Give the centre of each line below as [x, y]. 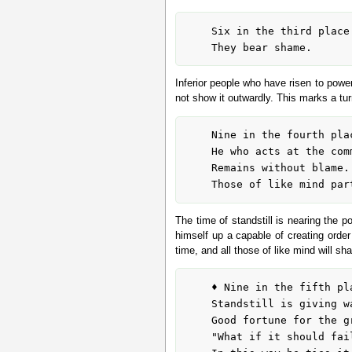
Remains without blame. [198, 168]
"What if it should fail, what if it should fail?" [198, 337]
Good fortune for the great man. [198, 320]
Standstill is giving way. [198, 304]
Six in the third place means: [198, 31]
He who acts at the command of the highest [198, 152]
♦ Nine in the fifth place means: [198, 287]
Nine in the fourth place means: [198, 135]
